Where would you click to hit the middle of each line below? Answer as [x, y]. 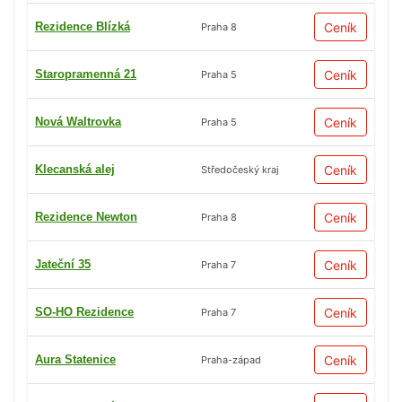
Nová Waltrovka [78, 122]
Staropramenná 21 [86, 74]
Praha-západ [231, 359]
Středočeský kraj [240, 169]
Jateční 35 [63, 265]
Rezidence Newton [86, 217]
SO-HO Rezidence [84, 312]
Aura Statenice [75, 360]
